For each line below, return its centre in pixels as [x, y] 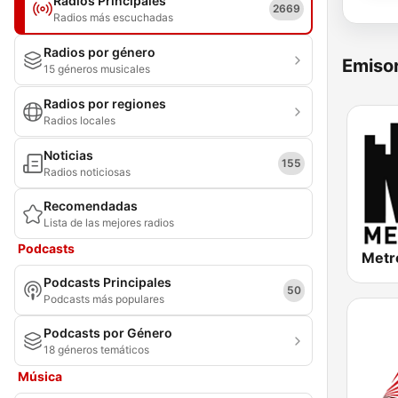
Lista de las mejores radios [109, 223]
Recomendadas [91, 206]
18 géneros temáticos [96, 350]
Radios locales [80, 120]
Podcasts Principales [107, 282]
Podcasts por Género [108, 333]
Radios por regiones [105, 103]
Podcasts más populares [104, 299]
